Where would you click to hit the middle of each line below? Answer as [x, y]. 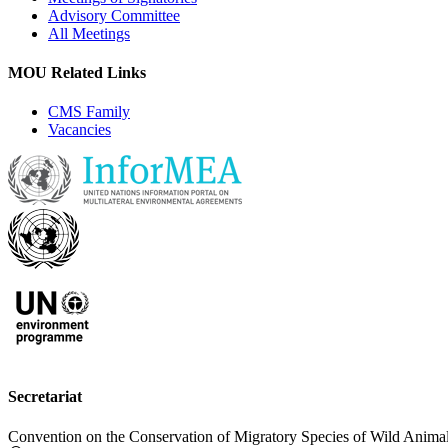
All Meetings [89, 33]
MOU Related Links [77, 72]
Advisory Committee [114, 15]
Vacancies [79, 130]
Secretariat [45, 397]
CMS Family [89, 112]
